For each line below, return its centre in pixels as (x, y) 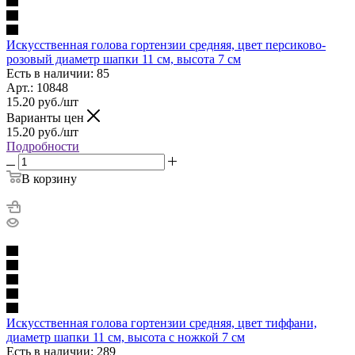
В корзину (49, 178)
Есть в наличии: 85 (58, 73)
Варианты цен (47, 117)
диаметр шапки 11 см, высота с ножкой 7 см (126, 337)
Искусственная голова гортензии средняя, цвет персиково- (166, 44)
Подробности (43, 146)
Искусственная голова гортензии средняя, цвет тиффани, (162, 323)
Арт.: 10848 (37, 87)
